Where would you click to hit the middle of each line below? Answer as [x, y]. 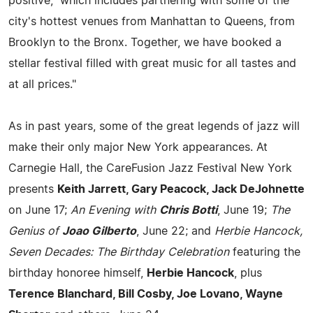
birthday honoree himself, [78, 273]
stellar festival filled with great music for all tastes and [152, 63]
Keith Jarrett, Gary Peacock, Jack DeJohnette [181, 189]
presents [33, 189]
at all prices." [42, 84]
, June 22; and [175, 231]
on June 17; [39, 210]
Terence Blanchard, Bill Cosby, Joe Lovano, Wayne [146, 294]
